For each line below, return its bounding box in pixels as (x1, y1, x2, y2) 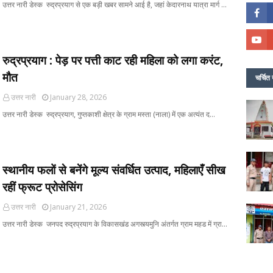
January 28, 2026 (50, 92, 107, 102)
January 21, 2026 (50, 202, 107, 212)
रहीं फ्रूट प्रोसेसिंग (2, 179, 82, 195)
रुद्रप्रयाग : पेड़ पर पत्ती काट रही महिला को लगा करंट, (2, 52, 223, 68)
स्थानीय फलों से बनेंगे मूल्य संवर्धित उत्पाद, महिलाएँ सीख (2, 162, 225, 178)
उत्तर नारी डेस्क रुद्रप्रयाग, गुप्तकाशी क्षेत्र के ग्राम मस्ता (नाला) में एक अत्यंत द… (2, 109, 215, 119)
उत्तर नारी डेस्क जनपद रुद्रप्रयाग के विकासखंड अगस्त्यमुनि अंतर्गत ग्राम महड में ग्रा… (2, 219, 227, 229)
